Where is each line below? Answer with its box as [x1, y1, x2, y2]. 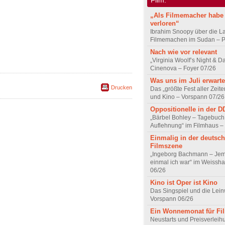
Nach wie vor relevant [150, 48, 217, 56]
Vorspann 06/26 [150, 195, 193, 202]
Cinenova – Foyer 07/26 [150, 64, 216, 72]
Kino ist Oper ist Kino [150, 178, 217, 186]
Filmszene [150, 142, 182, 150]
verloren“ [150, 19, 179, 27]
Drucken [111, 84, 132, 91]
